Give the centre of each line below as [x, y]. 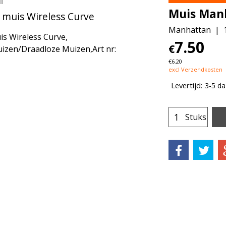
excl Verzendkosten [195, 69]
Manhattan [190, 30]
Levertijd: [187, 86]
